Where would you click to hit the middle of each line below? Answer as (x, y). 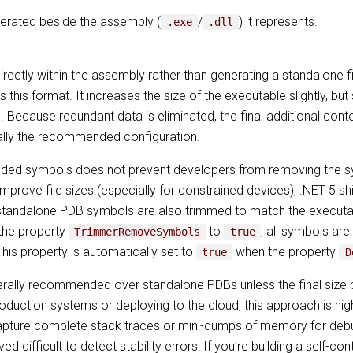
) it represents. (279, 22)
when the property (286, 252)
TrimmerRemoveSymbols (137, 232)
